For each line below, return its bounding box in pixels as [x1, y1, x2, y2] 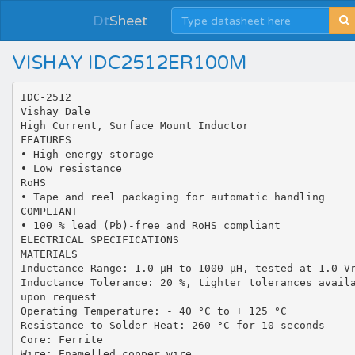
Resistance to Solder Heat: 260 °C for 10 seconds [20, 319, 325, 331]
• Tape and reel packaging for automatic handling [20, 190, 325, 203]
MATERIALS [20, 247, 78, 260]
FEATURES [20, 133, 71, 146]
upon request [20, 290, 97, 303]
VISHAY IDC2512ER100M [12, 52, 247, 74]
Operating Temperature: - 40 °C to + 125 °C [20, 304, 287, 317]
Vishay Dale [20, 105, 90, 117]
